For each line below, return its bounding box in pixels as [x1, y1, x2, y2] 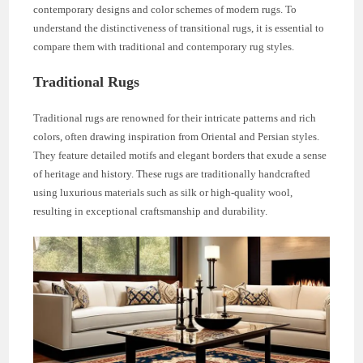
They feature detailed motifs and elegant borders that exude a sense [33, 149, 327, 162]
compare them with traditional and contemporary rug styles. [33, 41, 295, 53]
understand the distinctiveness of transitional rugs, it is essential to [33, 22, 325, 35]
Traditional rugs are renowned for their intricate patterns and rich [33, 112, 317, 125]
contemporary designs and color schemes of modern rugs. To [33, 3, 297, 16]
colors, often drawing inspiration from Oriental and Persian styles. [33, 130, 320, 143]
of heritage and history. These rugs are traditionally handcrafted [33, 168, 311, 181]
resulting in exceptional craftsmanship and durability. [33, 205, 268, 218]
